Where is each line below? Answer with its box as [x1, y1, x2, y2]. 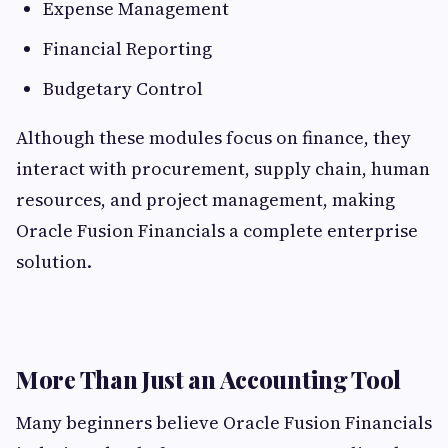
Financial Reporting [43, 36, 216, 62]
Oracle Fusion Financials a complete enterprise [16, 218, 418, 244]
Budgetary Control [43, 76, 207, 102]
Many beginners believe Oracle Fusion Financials [16, 410, 432, 436]
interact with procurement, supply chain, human [16, 156, 430, 182]
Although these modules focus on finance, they [16, 125, 411, 151]
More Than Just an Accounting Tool [16, 363, 402, 396]
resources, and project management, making [16, 187, 395, 213]
